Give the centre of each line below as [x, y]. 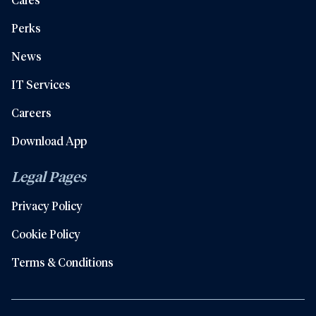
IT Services [41, 84]
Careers [31, 113]
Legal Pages [49, 176]
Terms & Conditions [62, 262]
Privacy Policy [47, 206]
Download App [49, 141]
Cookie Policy [46, 234]
